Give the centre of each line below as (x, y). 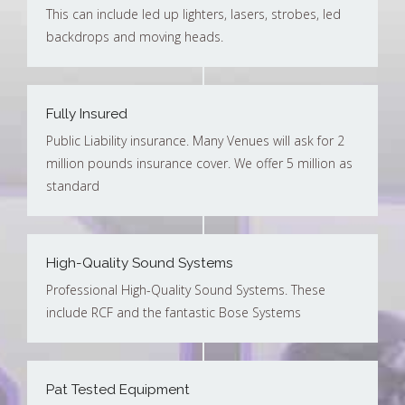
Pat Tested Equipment (118, 389)
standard (73, 185)
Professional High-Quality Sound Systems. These (186, 289)
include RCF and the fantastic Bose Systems (174, 312)
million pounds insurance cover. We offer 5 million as (199, 163)
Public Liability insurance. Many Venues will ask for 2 (195, 140)
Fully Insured (87, 113)
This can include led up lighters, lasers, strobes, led (193, 14)
